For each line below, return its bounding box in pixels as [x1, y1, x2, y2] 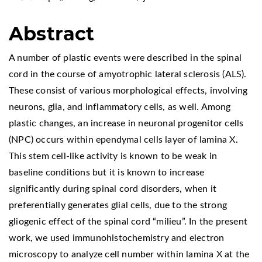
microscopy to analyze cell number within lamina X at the [9, 249, 250, 259]
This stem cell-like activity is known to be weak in [9, 151, 218, 161]
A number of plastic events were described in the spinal [9, 53, 242, 63]
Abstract [9, 22, 95, 45]
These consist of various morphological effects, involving [9, 85, 248, 95]
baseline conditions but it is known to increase [9, 167, 205, 177]
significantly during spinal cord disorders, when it [9, 184, 217, 194]
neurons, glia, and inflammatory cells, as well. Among [9, 102, 231, 112]
